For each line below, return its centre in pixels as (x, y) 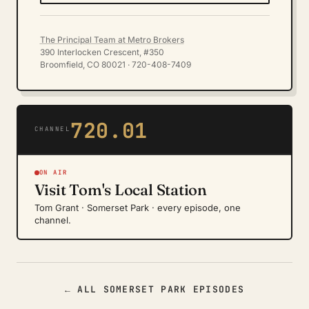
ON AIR (53, 172)
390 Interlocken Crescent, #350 (102, 52)
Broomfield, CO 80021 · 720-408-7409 (115, 64)
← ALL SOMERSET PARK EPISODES (154, 289)
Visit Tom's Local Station (120, 190)
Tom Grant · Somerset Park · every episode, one (137, 208)
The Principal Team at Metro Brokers (112, 39)
